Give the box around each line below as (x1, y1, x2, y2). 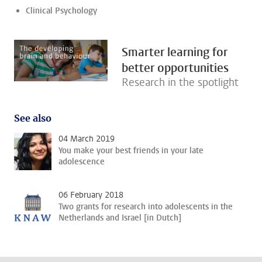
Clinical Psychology (26, 5, 97, 17)
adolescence (58, 156, 105, 168)
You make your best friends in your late (58, 145, 204, 157)
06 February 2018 (58, 189, 123, 201)
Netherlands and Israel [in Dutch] (58, 212, 181, 224)
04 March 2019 (58, 133, 115, 145)
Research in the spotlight (122, 75, 239, 90)
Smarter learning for (122, 44, 227, 61)
